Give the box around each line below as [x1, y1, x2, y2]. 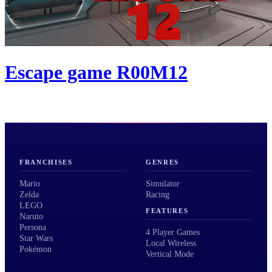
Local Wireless [146, 238, 196, 248]
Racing [146, 190, 169, 200]
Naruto [19, 212, 43, 222]
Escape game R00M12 [5, 61, 188, 83]
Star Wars [19, 234, 53, 243]
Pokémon [19, 245, 52, 254]
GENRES [146, 158, 180, 166]
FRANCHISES [19, 158, 73, 166]
